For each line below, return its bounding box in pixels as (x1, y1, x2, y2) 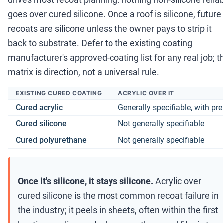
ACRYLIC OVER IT (118, 89, 174, 97)
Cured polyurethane (16, 135, 87, 145)
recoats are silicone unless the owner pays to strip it (8, 23, 212, 34)
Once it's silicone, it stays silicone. (18, 176, 153, 187)
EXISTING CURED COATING (16, 89, 102, 97)
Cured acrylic (16, 103, 63, 112)
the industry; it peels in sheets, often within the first (18, 205, 218, 216)
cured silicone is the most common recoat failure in (18, 190, 219, 201)
